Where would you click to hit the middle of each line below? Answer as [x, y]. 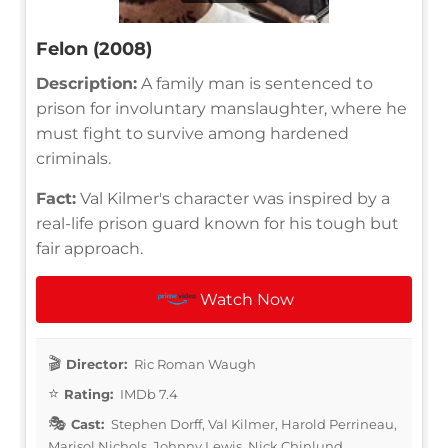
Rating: [88, 393]
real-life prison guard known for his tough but [217, 223]
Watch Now [247, 299]
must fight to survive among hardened [192, 133]
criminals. [73, 158]
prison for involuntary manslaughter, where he [221, 108]
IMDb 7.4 [147, 393]
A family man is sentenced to [255, 83]
